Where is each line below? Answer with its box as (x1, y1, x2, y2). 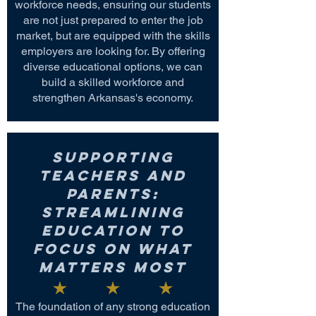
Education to (41, 221, 185, 239)
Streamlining (41, 203, 185, 221)
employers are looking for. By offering (20, 44, 205, 58)
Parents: (66, 185, 159, 202)
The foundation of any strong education (16, 300, 210, 313)
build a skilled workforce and (42, 75, 184, 89)
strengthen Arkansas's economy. (32, 91, 193, 104)
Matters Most (39, 258, 187, 276)
